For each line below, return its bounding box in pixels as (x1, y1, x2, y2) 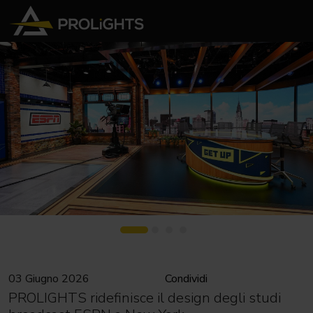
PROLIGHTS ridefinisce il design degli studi (8, 289, 281, 308)
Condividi (165, 271, 208, 287)
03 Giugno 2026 (8, 271, 89, 287)
